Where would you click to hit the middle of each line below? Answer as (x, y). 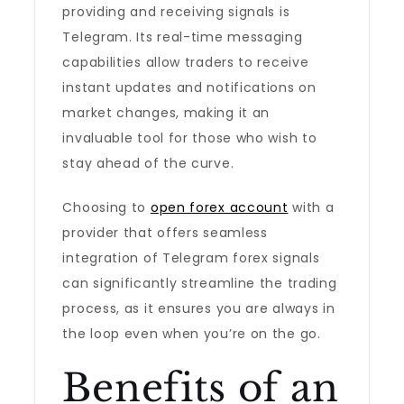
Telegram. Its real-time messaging (183, 37)
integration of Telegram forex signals (191, 258)
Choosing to (106, 207)
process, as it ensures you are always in (199, 308)
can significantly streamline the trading (200, 283)
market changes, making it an (166, 113)
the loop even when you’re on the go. (192, 334)
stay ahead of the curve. (148, 163)
